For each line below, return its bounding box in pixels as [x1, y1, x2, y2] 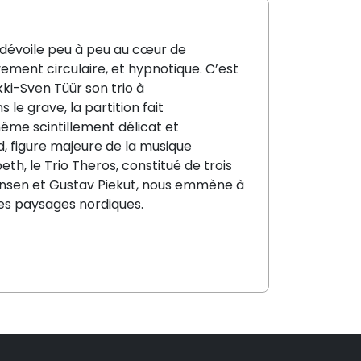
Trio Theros [44, 156, 116, 175]
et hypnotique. [111, 59, 205, 78]
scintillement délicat [33, 117, 165, 136]
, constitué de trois [116, 156, 232, 175]
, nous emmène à [136, 175, 244, 194]
